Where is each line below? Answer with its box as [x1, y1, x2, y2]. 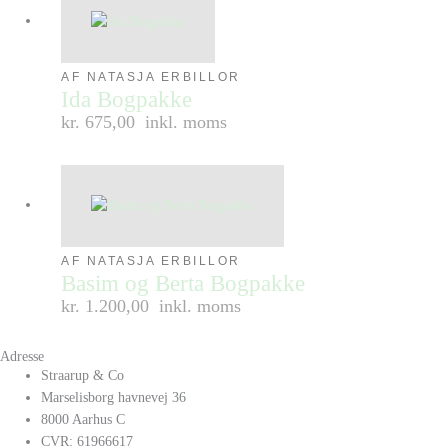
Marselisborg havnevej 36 [41, 389, 187, 405]
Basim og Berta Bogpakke [61, 270, 306, 296]
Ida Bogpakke [61, 86, 193, 112]
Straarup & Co [41, 367, 125, 383]
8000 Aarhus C [41, 411, 126, 427]
